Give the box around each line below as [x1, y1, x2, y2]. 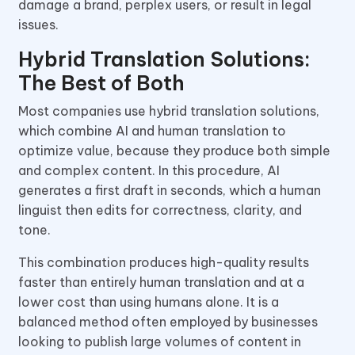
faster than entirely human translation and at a [18, 273, 304, 290]
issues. [18, 16, 59, 32]
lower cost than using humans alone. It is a [18, 293, 279, 310]
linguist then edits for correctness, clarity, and [18, 201, 302, 218]
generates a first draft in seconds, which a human [18, 181, 321, 198]
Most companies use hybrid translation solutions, [18, 102, 319, 119]
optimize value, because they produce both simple [18, 142, 330, 158]
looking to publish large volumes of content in [18, 333, 301, 349]
